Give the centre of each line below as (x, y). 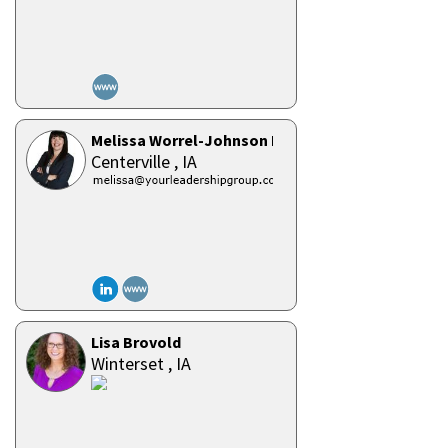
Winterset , (133, 363)
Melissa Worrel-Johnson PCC (195, 140)
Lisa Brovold (136, 342)
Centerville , (136, 161)
